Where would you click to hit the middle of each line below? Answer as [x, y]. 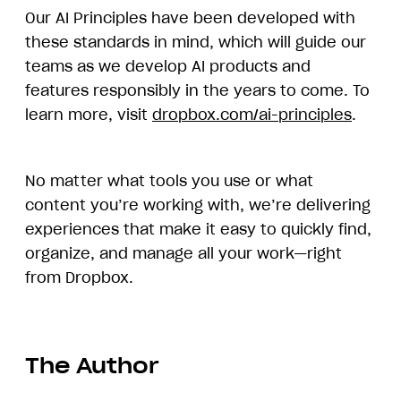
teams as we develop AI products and [168, 66]
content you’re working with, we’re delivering [198, 205]
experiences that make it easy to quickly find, [198, 229]
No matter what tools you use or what [169, 180]
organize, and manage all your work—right [183, 253]
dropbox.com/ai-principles [252, 114]
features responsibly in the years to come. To [197, 90]
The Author [92, 365]
